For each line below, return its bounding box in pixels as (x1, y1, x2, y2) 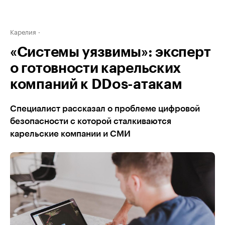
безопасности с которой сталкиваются (10, 117, 171, 126)
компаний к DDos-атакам (10, 77, 182, 91)
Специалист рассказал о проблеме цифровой (10, 104, 200, 113)
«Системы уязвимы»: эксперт (10, 45, 211, 59)
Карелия (10, 26, 36, 36)
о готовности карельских (10, 61, 181, 75)
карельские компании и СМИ (10, 130, 131, 138)
